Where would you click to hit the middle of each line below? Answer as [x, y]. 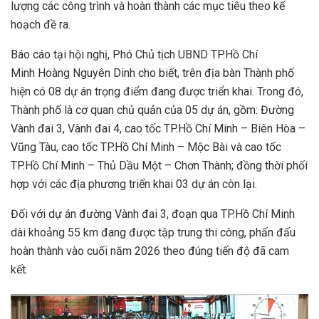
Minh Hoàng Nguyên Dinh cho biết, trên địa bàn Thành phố [152, 73]
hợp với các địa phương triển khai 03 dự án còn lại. [134, 184]
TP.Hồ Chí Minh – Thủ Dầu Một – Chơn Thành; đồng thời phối [159, 166]
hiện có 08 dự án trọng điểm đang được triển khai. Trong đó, [157, 92]
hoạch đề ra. [41, 25]
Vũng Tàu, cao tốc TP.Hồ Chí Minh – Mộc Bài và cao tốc [146, 147]
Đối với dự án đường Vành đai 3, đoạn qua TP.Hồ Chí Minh [153, 214]
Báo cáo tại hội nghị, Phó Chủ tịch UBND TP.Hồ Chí [134, 55]
